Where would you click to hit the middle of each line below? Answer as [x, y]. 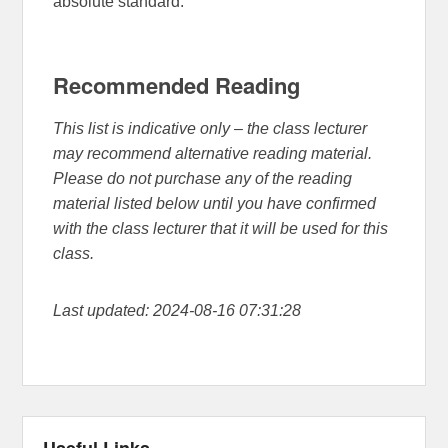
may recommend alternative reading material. [213, 154]
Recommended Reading [177, 84]
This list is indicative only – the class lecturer [210, 129]
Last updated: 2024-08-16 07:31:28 [177, 311]
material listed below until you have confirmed [215, 204]
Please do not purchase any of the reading [203, 179]
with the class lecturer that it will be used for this [221, 229]
